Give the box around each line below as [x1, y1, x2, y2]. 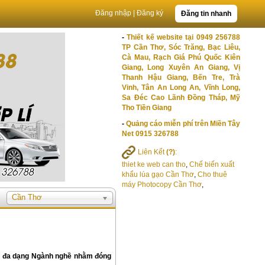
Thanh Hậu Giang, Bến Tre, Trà [122, 73, 240, 82]
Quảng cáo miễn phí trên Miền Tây [126, 119, 241, 128]
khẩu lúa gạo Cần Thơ [122, 170, 194, 179]
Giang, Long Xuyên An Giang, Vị [122, 63, 240, 72]
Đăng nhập [95, 9, 131, 17]
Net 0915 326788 [122, 130, 179, 138]
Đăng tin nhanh [181, 9, 231, 18]
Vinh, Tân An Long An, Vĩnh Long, [122, 83, 240, 92]
